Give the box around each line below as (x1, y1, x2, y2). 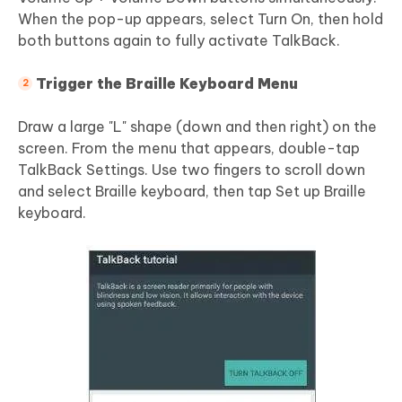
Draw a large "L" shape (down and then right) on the (18, 117, 377, 135)
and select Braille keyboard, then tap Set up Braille (18, 181, 366, 200)
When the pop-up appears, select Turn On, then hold (18, 9, 383, 28)
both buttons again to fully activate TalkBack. (18, 31, 340, 49)
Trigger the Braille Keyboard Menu (36, 74, 298, 92)
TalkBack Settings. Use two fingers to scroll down (18, 160, 365, 179)
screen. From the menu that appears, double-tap (18, 138, 360, 157)
